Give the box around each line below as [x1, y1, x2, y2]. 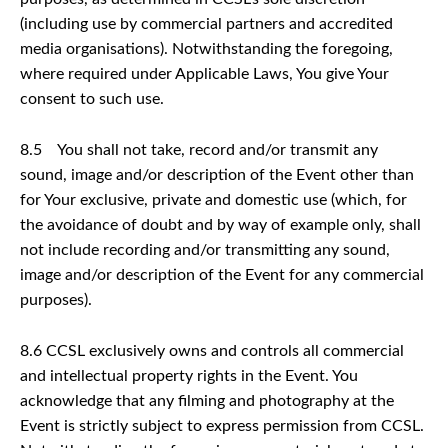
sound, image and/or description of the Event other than [20, 166, 414, 183]
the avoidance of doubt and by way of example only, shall [20, 216, 421, 233]
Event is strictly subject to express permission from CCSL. [20, 417, 424, 434]
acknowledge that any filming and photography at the [20, 392, 394, 409]
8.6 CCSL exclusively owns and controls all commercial [20, 342, 404, 359]
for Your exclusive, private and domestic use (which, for [20, 191, 407, 208]
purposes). [20, 291, 92, 308]
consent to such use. [20, 90, 164, 107]
